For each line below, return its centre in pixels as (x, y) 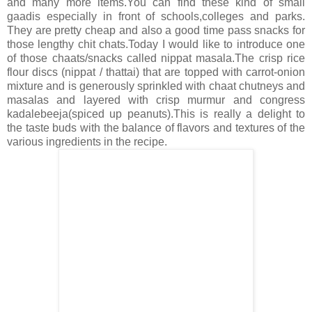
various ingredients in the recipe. (87, 142)
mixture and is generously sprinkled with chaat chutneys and (156, 86)
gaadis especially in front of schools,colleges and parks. (156, 17)
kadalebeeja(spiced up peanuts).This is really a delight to (156, 114)
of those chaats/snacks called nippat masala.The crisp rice (156, 58)
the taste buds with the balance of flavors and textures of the (156, 128)
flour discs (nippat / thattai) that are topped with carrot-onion (156, 72)
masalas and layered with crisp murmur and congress (156, 100)
